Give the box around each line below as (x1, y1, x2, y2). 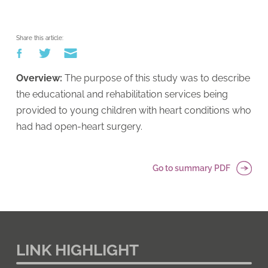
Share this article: (16, 34, 63, 41)
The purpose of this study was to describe (62, 72, 250, 84)
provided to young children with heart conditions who (16, 104, 251, 116)
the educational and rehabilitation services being (16, 88, 228, 100)
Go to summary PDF (153, 163, 231, 173)
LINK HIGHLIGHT (16, 240, 139, 259)
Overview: (16, 72, 62, 84)
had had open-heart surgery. (16, 120, 142, 132)
